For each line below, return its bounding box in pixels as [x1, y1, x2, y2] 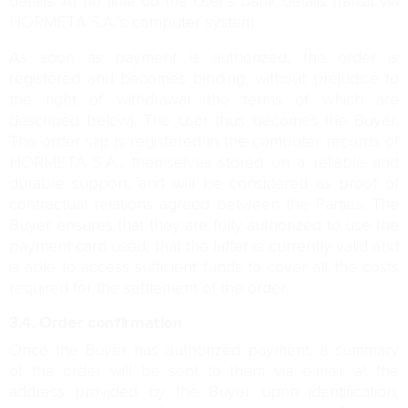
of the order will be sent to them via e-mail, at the [9, 362, 399, 382]
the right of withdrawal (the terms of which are [9, 90, 399, 110]
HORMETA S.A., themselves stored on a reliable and [9, 153, 399, 173]
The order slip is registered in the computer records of [9, 132, 399, 152]
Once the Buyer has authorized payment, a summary [9, 341, 399, 361]
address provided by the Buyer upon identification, [9, 382, 399, 403]
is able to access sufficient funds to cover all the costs [9, 258, 399, 278]
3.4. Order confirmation [9, 313, 182, 333]
